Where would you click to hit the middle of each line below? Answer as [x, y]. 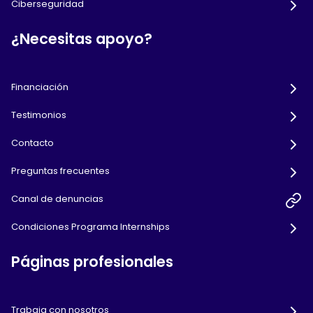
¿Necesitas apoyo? [82, 39]
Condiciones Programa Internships [90, 227]
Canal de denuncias [57, 199]
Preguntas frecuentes [60, 171]
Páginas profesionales [92, 262]
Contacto [32, 143]
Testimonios [39, 115]
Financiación [40, 87]
